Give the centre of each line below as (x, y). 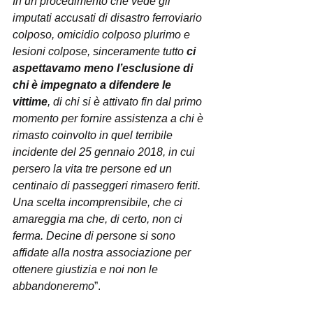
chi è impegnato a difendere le (93, 85)
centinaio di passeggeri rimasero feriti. (108, 185)
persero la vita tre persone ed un (94, 169)
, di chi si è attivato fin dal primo (126, 102)
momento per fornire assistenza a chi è (109, 118)
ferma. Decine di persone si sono (95, 236)
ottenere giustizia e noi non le (87, 269)
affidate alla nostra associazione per (103, 253)
